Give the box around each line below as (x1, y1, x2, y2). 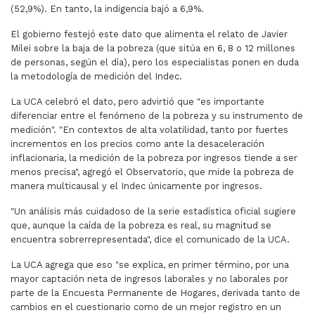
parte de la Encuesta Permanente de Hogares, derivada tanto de (11, 288, 300, 299)
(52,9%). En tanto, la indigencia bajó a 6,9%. (11, 4, 204, 15)
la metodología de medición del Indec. (11, 71, 182, 82)
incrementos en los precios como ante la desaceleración (11, 139, 264, 150)
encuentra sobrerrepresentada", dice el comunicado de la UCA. (11, 234, 290, 245)
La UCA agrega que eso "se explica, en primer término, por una (11, 259, 289, 271)
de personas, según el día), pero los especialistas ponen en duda (11, 57, 299, 68)
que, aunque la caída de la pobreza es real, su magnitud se (11, 220, 271, 231)
